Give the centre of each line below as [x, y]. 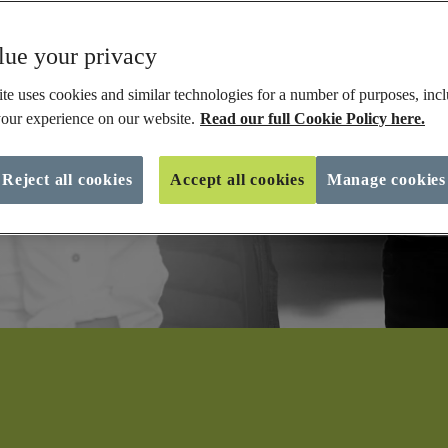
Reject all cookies [67, 179]
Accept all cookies [237, 179]
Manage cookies [386, 179]
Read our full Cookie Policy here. [312, 118]
